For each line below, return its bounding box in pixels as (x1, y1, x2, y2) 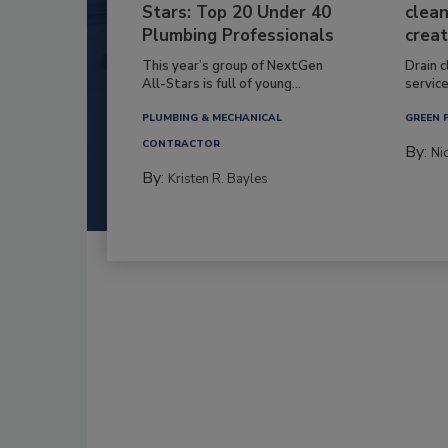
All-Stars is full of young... (142, 74, 301, 93)
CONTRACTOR (142, 136, 220, 151)
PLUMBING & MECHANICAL (142, 110, 282, 125)
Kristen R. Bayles (168, 169, 268, 188)
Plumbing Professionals (142, 23, 334, 47)
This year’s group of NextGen (142, 56, 323, 75)
